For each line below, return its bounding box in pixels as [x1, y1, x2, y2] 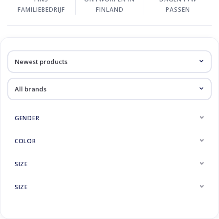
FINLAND [95, 5, 124, 14]
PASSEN [165, 5, 190, 14]
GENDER [15, 114, 40, 122]
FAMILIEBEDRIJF [18, 5, 66, 14]
